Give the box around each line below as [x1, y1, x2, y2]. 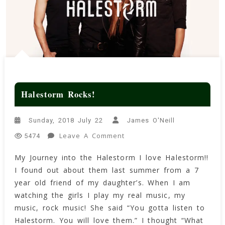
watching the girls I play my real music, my [14, 190, 186, 200]
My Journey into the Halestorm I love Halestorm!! [14, 152, 208, 162]
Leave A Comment [59, 131, 125, 140]
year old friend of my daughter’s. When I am [14, 177, 191, 187]
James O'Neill [127, 117, 175, 125]
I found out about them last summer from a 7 [14, 165, 199, 175]
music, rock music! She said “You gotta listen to [14, 202, 205, 212]
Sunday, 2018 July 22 [28, 117, 103, 125]
